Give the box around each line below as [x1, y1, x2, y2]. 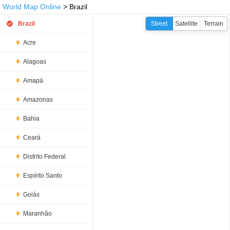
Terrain [204, 20, 223, 27]
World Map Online [3, 3, 61, 11]
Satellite [175, 20, 198, 27]
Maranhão [23, 210, 52, 217]
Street [151, 20, 167, 27]
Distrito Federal [23, 153, 66, 160]
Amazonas [23, 96, 53, 103]
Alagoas [23, 58, 46, 65]
